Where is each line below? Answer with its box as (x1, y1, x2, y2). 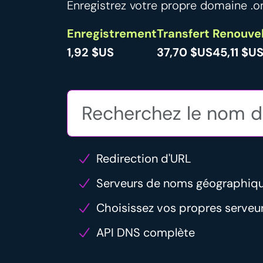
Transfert (157, 26, 210, 42)
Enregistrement (67, 26, 157, 42)
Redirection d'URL (96, 151, 191, 167)
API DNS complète (96, 225, 195, 241)
